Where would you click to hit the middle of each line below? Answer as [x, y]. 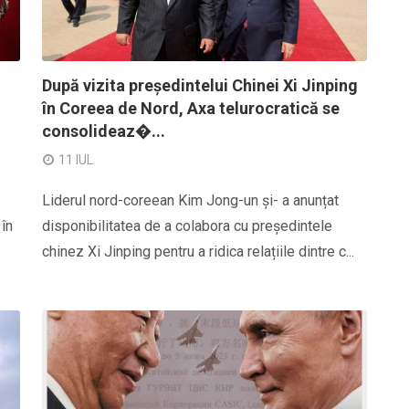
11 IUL [76, 160]
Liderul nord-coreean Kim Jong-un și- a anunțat [190, 200]
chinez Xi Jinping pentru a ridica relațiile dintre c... [198, 252]
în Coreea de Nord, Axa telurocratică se [191, 108]
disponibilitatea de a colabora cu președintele [187, 226]
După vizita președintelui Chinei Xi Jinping [200, 85]
